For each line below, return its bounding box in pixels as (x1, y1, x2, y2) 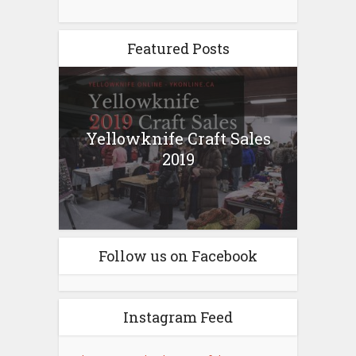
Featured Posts (126, 39, 230, 58)
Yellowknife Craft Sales (85, 127, 271, 149)
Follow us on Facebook (99, 246, 257, 266)
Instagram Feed (123, 308, 233, 327)
